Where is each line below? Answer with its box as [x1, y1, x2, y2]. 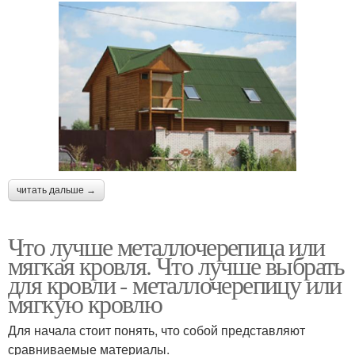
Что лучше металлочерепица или [8, 229, 325, 263]
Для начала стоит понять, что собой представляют [8, 321, 305, 339]
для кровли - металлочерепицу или [8, 267, 342, 301]
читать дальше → [17, 185, 96, 196]
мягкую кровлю [8, 286, 162, 320]
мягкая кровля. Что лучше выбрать [8, 248, 345, 282]
